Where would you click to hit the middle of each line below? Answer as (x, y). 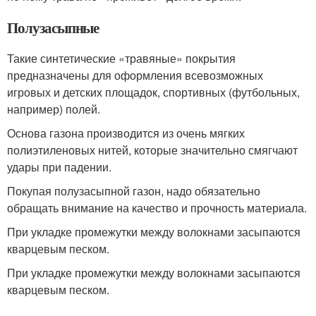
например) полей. (54, 109)
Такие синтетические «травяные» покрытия (121, 58)
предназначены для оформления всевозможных (135, 75)
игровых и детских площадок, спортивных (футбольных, (153, 92)
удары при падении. (59, 166)
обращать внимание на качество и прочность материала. (157, 207)
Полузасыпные (53, 27)
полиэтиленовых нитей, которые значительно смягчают (152, 150)
